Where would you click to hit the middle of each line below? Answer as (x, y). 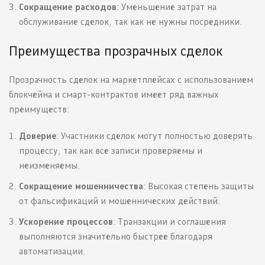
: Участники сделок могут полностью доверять (154, 136)
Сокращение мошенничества (81, 186)
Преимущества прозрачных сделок (116, 51)
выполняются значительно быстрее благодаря (116, 237)
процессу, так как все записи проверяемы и (111, 151)
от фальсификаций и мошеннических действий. (119, 201)
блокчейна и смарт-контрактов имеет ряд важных (114, 95)
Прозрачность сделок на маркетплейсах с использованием (131, 80)
